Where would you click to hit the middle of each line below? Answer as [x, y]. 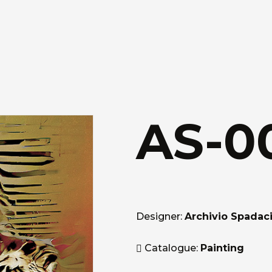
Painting [223, 248]
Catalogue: [172, 248]
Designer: [161, 216]
